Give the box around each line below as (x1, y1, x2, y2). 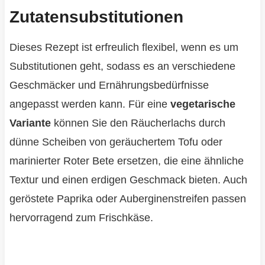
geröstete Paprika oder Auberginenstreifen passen (9, 193, 246, 205)
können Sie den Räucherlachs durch (50, 117, 225, 130)
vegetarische (170, 98, 235, 111)
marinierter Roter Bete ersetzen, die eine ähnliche (9, 155, 244, 167)
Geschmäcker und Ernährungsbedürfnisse (9, 79, 209, 92)
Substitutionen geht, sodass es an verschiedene (9, 60, 235, 73)
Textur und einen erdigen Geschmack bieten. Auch (9, 174, 247, 186)
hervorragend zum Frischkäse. (9, 212, 153, 224)
